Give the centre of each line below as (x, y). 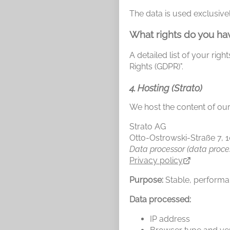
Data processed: (160, 199)
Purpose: (146, 180)
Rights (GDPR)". (156, 66)
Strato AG (148, 126)
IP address (170, 219)
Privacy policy (156, 160)
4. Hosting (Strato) (166, 88)
